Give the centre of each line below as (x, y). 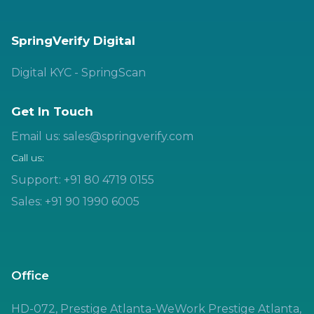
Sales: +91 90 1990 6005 (75, 201)
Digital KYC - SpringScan (78, 72)
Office (30, 275)
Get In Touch (52, 111)
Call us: (28, 157)
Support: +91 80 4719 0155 (83, 179)
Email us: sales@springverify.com (102, 136)
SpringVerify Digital (73, 40)
